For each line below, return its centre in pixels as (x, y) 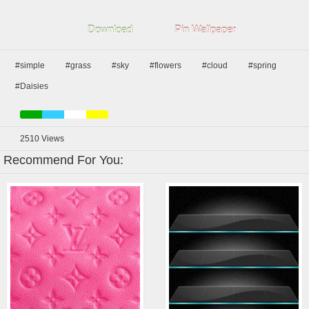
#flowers (166, 66)
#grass (78, 66)
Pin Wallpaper (205, 29)
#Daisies (32, 86)
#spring (262, 66)
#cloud (215, 66)
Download (110, 29)
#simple (30, 66)
